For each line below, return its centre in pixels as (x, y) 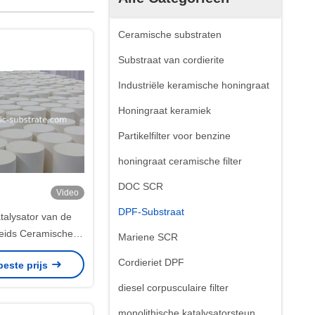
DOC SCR (141, 186)
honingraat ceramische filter (180, 161)
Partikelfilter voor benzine (174, 136)
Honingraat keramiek (165, 110)
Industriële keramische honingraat (194, 85)
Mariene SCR (148, 237)
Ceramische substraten (170, 34)
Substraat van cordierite (171, 60)
